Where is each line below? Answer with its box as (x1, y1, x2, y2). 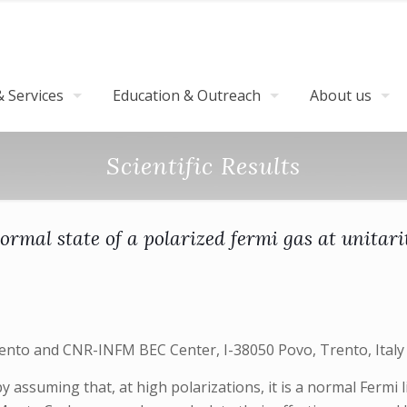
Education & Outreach (113, 85, 261, 105)
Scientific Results (106, 151, 301, 181)
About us (310, 85, 372, 105)
